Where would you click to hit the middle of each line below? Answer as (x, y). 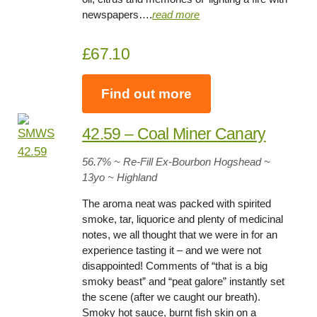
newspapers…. (117, 15)
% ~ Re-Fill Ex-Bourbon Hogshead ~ (186, 162)
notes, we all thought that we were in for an (180, 235)
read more (176, 15)
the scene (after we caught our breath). (172, 297)
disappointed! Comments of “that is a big (175, 266)
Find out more (147, 93)
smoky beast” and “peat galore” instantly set (184, 282)
